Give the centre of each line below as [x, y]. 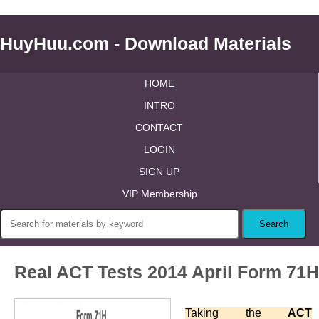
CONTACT [159, 127]
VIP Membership [159, 194]
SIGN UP [159, 172]
